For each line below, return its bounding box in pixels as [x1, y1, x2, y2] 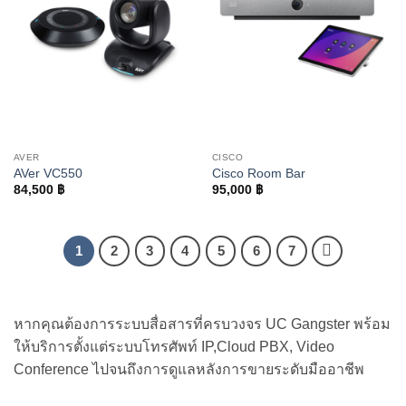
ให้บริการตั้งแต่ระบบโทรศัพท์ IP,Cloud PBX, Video [14, 338, 334, 354]
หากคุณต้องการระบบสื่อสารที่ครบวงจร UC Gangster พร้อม [14, 315, 391, 332]
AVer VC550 [13, 166, 82, 180]
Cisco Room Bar [211, 166, 305, 180]
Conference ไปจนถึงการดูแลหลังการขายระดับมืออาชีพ [14, 361, 364, 377]
